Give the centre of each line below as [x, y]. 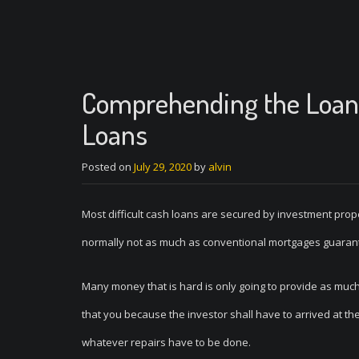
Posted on [108, 167]
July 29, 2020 [163, 167]
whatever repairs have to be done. [166, 342]
